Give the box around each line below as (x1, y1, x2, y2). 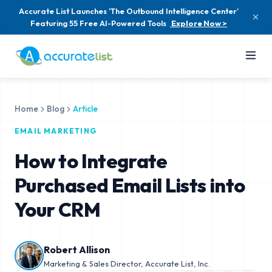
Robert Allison (44, 243, 110, 256)
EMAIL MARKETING (15, 126, 97, 135)
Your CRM (15, 197, 100, 222)
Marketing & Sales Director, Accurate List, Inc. (44, 258, 210, 268)
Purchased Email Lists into (15, 173, 245, 197)
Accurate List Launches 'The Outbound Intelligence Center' (19, 6, 239, 16)
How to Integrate (15, 149, 168, 173)
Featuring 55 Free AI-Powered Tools (30, 18, 166, 28)
